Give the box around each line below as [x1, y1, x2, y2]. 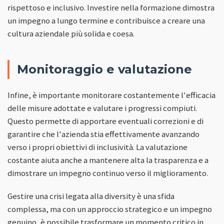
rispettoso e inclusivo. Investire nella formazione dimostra [7, 1, 214, 13]
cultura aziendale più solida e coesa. [7, 27, 134, 39]
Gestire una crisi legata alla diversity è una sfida [7, 190, 174, 202]
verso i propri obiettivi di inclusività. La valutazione [7, 141, 187, 153]
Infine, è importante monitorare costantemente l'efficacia [7, 89, 215, 101]
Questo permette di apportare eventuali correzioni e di [7, 115, 203, 127]
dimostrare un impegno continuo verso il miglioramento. [7, 167, 208, 179]
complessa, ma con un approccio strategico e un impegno [7, 203, 212, 215]
